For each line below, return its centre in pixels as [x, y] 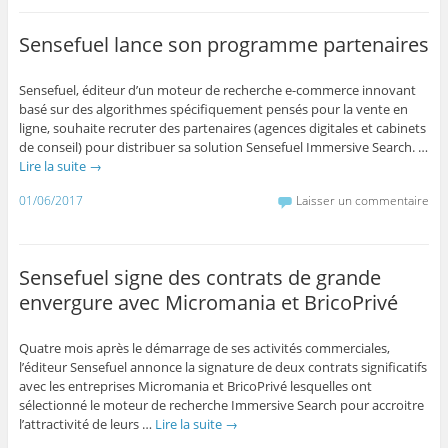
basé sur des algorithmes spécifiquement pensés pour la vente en [213, 109]
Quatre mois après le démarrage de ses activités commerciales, [204, 347]
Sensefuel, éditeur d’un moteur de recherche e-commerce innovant [217, 90]
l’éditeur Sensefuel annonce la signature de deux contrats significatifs [222, 366]
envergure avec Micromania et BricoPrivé [208, 302]
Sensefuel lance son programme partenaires [223, 45]
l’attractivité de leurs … [86, 423]
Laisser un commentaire [363, 201]
